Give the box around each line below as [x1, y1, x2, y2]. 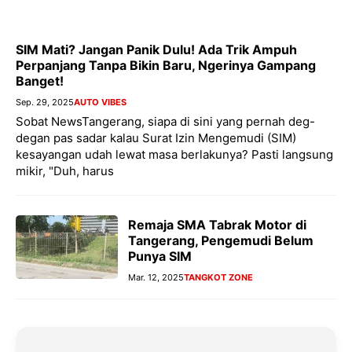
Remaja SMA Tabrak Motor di [128, 217, 306, 233]
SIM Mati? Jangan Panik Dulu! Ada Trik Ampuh [16, 42, 297, 58]
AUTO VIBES [74, 97, 126, 108]
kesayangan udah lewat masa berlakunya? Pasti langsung [16, 147, 333, 163]
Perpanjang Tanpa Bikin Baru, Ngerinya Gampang [16, 57, 316, 74]
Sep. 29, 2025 [16, 97, 74, 108]
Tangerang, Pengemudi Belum [128, 233, 313, 249]
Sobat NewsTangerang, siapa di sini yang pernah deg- [16, 114, 315, 130]
